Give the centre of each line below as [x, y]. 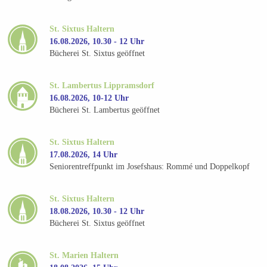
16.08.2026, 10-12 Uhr [89, 98]
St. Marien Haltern [84, 255]
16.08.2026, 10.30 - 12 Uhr [97, 41]
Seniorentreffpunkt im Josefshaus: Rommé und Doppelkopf [150, 167]
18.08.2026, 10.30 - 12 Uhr [97, 211]
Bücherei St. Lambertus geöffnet [105, 110]
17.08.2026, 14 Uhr [84, 154]
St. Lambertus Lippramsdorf [102, 85]
